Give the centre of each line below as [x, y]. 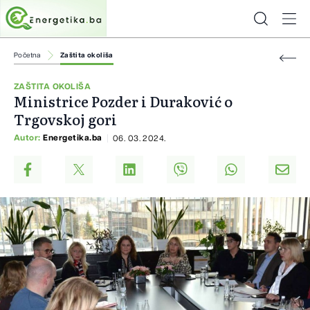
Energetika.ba [73, 138]
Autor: [29, 138]
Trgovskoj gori [65, 119]
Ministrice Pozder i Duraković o [123, 101]
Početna [27, 55]
